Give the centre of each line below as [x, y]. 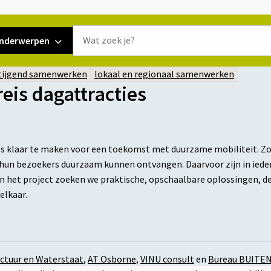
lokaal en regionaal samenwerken [164, 74]
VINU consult [167, 259]
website [87, 62]
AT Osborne [112, 259]
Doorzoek [90, 32]
